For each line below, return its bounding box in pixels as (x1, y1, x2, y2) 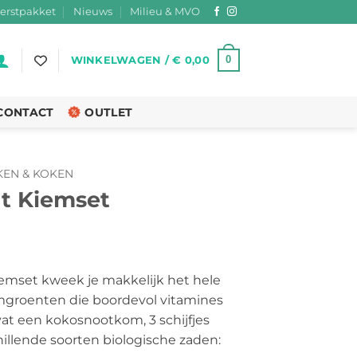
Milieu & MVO (130, 6, 201, 18)
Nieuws (73, 6, 113, 18)
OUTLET (84, 104, 133, 120)
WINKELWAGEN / (70, 53, 173, 66)
